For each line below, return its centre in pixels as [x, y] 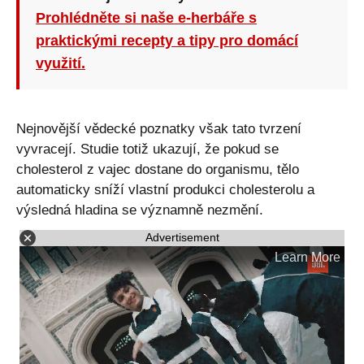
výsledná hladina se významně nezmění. [140, 210]
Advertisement [182, 238]
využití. [61, 63]
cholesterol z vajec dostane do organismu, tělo [158, 169]
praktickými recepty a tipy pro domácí [167, 40]
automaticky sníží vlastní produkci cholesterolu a [165, 189]
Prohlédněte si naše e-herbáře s [146, 17]
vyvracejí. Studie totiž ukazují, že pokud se [147, 149]
